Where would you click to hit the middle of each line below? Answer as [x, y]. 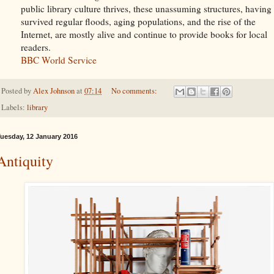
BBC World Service [59, 60]
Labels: [14, 108]
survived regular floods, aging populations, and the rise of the [138, 22]
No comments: [135, 91]
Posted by [17, 91]
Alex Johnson [54, 91]
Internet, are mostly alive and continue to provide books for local [144, 35]
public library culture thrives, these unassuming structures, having [146, 9]
